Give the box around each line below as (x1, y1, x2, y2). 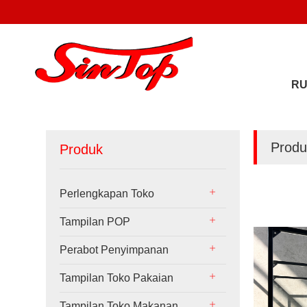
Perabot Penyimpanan (60, 244, 169, 256)
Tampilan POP (60, 216, 131, 228)
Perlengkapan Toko (60, 188, 155, 199)
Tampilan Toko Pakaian (60, 272, 174, 284)
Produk (60, 142, 103, 157)
